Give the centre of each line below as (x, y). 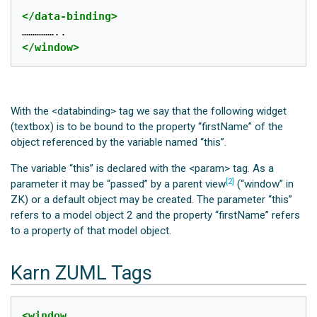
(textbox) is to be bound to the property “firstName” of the (147, 127)
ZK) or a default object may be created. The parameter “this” (152, 200)
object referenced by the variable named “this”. (119, 143)
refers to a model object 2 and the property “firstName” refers (156, 215)
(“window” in (264, 184)
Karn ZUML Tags (82, 273)
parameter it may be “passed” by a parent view (119, 184)
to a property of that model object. (91, 231)
